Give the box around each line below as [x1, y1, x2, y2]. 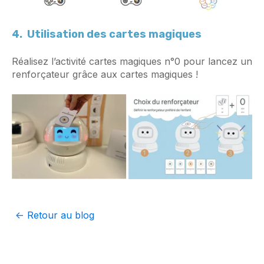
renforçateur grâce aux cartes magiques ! [12, 68, 198, 81]
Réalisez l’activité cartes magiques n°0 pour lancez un [12, 55, 252, 68]
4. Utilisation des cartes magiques [12, 28, 202, 41]
